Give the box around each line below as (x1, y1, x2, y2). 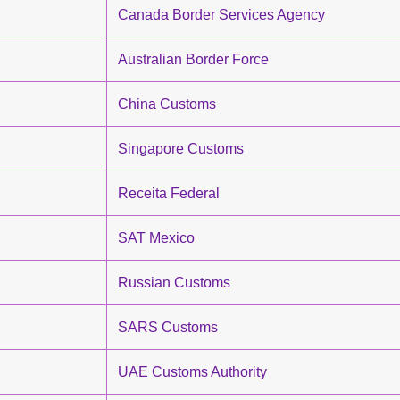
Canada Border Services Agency (118, 7, 325, 22)
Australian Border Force (118, 52, 269, 67)
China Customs (118, 96, 216, 112)
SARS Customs (118, 320, 218, 335)
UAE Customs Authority (118, 364, 267, 379)
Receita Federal (118, 186, 220, 201)
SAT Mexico (118, 230, 195, 246)
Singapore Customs (118, 141, 244, 156)
